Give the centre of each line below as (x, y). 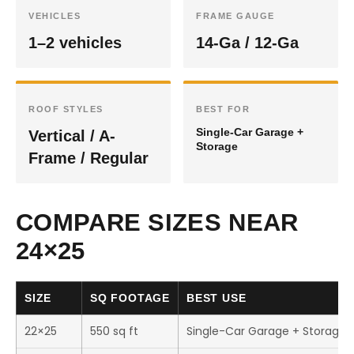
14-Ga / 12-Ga (247, 43)
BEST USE (217, 298)
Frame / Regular (88, 158)
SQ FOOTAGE (130, 298)
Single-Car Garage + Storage (266, 331)
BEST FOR (223, 109)
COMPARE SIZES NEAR (157, 222)
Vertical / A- (72, 136)
